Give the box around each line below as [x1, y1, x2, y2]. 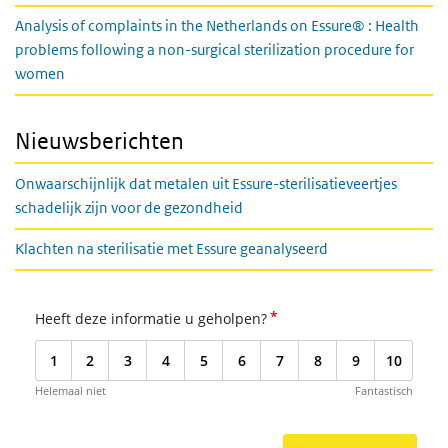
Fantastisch [355, 383, 413, 398]
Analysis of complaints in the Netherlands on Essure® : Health [15, 16, 419, 35]
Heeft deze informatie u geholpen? [35, 309, 267, 328]
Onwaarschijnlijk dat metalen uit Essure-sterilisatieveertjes [15, 174, 397, 193]
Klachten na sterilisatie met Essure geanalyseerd [15, 239, 328, 258]
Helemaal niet [35, 383, 106, 398]
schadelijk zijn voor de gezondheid [15, 198, 243, 217]
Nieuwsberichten [15, 128, 184, 154]
